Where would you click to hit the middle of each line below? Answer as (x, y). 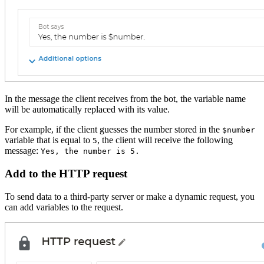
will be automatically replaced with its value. (87, 110)
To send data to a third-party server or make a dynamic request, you (130, 196)
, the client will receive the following (165, 140)
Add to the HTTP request (66, 174)
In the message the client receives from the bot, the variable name (125, 99)
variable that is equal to (49, 140)
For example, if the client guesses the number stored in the (113, 130)
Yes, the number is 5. (90, 151)
